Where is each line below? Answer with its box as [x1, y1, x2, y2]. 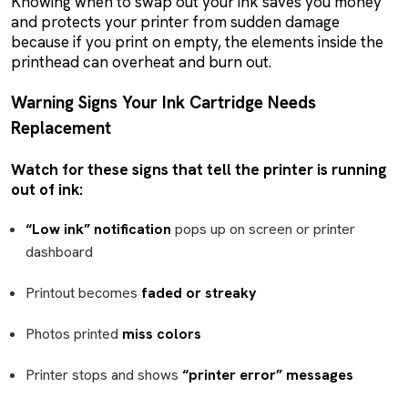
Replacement [11, 117, 111, 139]
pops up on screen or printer [171, 219, 355, 239]
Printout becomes [25, 283, 141, 302]
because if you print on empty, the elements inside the [11, 32, 383, 52]
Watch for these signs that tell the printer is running [11, 159, 387, 179]
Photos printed [25, 324, 122, 343]
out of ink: [11, 179, 83, 199]
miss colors [122, 324, 201, 343]
